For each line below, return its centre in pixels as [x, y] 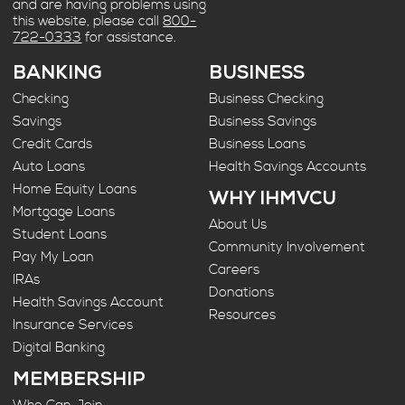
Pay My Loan [54, 258]
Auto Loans [49, 167]
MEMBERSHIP [80, 381]
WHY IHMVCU [273, 200]
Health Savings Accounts [288, 167]
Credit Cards [53, 145]
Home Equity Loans [75, 190]
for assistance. [129, 38]
